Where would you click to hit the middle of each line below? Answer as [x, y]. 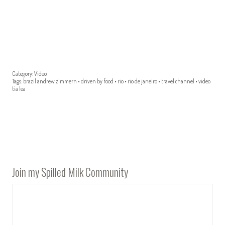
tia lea [19, 88]
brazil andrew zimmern [50, 81]
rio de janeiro [142, 81]
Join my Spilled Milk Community [70, 172]
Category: [23, 73]
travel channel [178, 81]
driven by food [97, 81]
